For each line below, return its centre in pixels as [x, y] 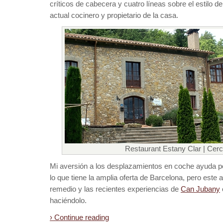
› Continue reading [79, 217]
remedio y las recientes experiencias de [115, 189]
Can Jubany [200, 189]
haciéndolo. [68, 200]
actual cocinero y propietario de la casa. [114, 15]
